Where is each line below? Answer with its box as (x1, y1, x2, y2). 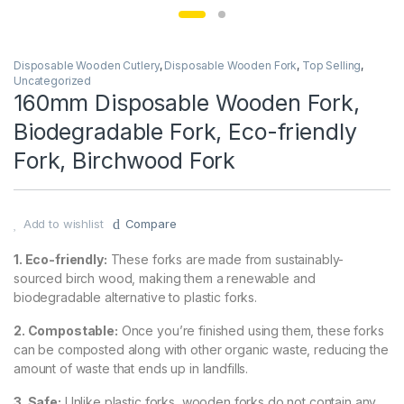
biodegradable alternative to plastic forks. (14, 289, 257, 306)
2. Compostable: (14, 323, 118, 339)
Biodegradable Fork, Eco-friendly (14, 118, 357, 146)
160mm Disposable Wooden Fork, (14, 89, 360, 117)
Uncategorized (14, 74, 92, 88)
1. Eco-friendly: (14, 252, 107, 268)
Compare (124, 216, 177, 232)
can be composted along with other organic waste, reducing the (14, 342, 389, 358)
